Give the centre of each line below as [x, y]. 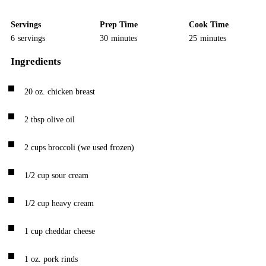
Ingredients [36, 61]
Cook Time [209, 25]
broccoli [62, 148]
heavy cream [73, 203]
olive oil [61, 120]
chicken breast [71, 92]
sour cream [70, 175]
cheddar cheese [70, 231]
